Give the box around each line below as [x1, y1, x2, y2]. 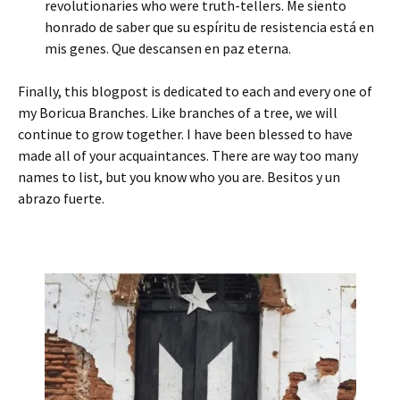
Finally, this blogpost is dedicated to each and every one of [18, 82, 372, 100]
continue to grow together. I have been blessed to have [18, 125, 353, 143]
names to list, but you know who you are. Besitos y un [18, 168, 340, 186]
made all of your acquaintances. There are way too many [18, 146, 358, 164]
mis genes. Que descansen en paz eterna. [45, 39, 291, 57]
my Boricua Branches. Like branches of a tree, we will [18, 104, 337, 121]
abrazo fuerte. [18, 189, 104, 207]
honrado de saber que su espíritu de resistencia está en [45, 18, 374, 36]
